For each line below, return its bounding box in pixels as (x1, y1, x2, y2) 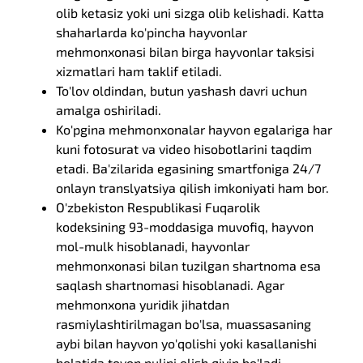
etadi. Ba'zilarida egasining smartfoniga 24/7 (56, 160, 322, 176)
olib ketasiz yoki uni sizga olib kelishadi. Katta (56, 5, 325, 20)
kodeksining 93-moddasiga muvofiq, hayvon (56, 219, 314, 234)
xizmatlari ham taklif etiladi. (56, 63, 223, 79)
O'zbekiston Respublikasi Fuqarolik (56, 199, 261, 215)
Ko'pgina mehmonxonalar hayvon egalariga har (56, 122, 333, 137)
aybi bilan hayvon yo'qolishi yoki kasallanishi (56, 335, 318, 351)
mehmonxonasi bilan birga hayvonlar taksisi (56, 44, 315, 59)
